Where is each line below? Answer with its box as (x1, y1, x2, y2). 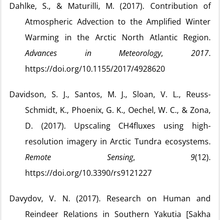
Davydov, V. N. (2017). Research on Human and (9, 193, 211, 204)
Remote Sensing (25, 152, 133, 163)
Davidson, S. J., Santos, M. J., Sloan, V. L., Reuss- (9, 89, 211, 100)
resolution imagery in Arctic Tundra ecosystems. (25, 136, 211, 147)
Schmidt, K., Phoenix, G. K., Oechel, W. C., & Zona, (25, 105, 211, 115)
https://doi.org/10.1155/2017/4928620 (25, 63, 165, 74)
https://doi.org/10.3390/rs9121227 (25, 167, 152, 178)
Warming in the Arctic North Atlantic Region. (25, 32, 211, 43)
